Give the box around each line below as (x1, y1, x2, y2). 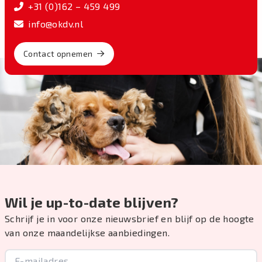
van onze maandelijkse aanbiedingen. (5, 226, 170, 238)
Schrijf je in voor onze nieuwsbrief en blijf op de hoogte (5, 212, 254, 224)
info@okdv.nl (28, 18, 84, 30)
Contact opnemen (23, 49, 93, 59)
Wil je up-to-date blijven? (5, 193, 179, 211)
